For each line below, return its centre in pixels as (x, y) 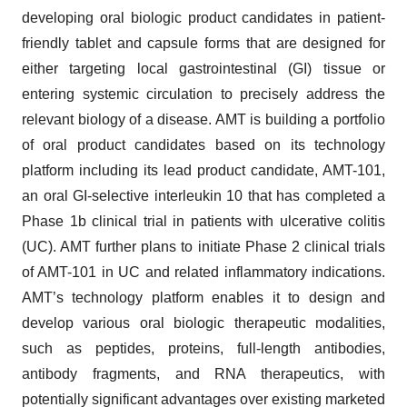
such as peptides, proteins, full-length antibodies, (203, 348)
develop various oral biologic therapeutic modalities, (203, 323)
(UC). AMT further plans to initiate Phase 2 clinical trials (203, 247)
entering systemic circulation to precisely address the (203, 94)
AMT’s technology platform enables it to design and (203, 298)
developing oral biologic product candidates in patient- (203, 18)
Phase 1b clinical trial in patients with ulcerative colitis (203, 221)
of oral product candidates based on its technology (203, 145)
